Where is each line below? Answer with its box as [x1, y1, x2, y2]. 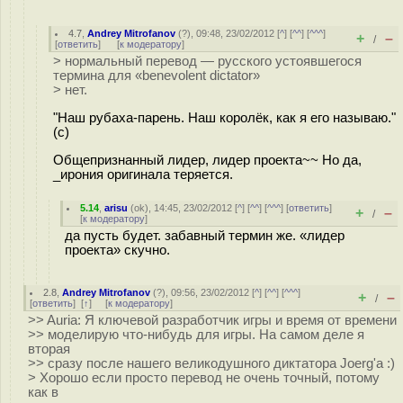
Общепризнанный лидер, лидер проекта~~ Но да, [53, 152, 362, 167]
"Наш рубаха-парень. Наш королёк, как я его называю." [53, 110, 396, 125]
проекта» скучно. [65, 243, 170, 257]
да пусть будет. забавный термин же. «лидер [65, 228, 345, 243]
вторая [28, 342, 70, 356]
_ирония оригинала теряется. [53, 166, 233, 182]
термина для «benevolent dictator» [53, 68, 260, 83]
